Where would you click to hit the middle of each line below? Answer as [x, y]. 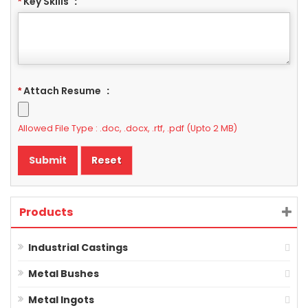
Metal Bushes [64, 273]
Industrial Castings [78, 247]
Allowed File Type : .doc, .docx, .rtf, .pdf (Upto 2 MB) [128, 128]
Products [46, 212]
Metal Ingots [61, 299]
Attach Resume [62, 90]
